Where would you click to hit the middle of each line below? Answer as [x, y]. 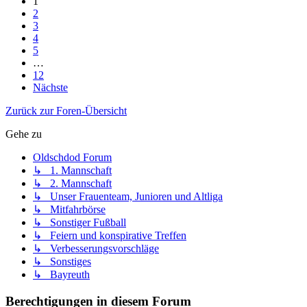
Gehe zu [24, 134]
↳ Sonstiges [62, 262]
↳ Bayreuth [61, 275]
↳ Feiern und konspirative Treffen [110, 236]
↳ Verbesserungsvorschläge [96, 249]
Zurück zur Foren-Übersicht [66, 111]
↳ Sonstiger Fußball [79, 223]
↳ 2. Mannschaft [72, 184]
